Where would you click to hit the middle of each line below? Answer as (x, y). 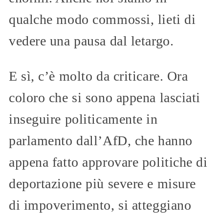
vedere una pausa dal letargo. (91, 41)
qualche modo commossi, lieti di (102, 19)
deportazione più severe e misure (102, 183)
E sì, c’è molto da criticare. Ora (99, 76)
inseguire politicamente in (83, 119)
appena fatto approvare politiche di (108, 162)
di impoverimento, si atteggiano (100, 205)
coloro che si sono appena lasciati (105, 97)
